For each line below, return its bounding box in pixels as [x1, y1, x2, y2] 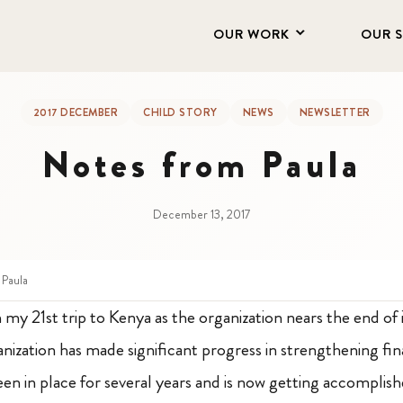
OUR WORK [213, 24, 290, 44]
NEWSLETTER [299, 104, 371, 121]
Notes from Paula [41, 139, 362, 191]
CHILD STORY [143, 104, 218, 121]
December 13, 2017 [152, 205, 251, 223]
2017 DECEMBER [32, 104, 118, 121]
